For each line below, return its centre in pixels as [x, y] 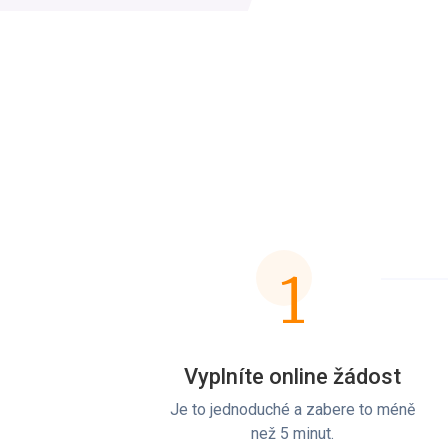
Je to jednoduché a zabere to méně [292, 409]
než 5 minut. [292, 433]
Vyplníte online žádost [292, 376]
